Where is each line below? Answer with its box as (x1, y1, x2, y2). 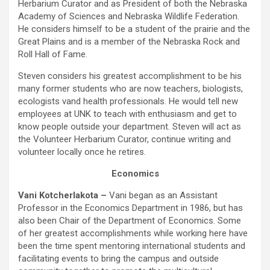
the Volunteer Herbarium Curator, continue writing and (18, 134, 231, 145)
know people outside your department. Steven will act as (18, 121, 241, 132)
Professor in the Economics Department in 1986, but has (18, 202, 243, 213)
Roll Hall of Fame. (18, 49, 87, 60)
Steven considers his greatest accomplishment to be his (18, 71, 242, 81)
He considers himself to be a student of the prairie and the (18, 24, 250, 34)
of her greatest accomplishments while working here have (18, 228, 248, 239)
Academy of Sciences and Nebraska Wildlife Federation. (18, 11, 239, 22)
